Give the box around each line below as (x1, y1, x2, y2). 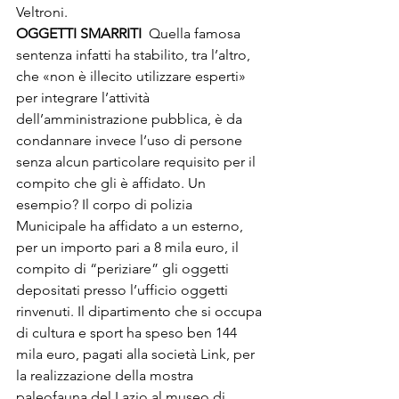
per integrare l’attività (16, 89, 153, 106)
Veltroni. (16, 4, 71, 20)
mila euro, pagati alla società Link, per (16, 346, 258, 362)
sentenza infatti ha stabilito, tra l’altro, (16, 46, 254, 63)
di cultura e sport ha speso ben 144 (16, 324, 240, 341)
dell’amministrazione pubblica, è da (16, 110, 246, 127)
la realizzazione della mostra (16, 367, 197, 384)
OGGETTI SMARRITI (16, 25, 145, 42)
